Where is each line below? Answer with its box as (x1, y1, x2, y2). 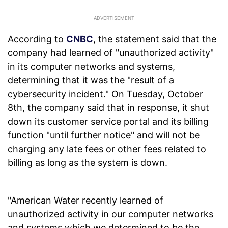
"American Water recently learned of (8, 195, 163, 206)
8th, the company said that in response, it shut (8, 102, 209, 113)
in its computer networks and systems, (8, 61, 175, 72)
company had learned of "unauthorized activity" (8, 47, 214, 59)
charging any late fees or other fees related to (8, 144, 206, 155)
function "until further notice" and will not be (8, 130, 200, 141)
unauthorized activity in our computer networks (8, 209, 213, 220)
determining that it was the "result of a (8, 75, 174, 86)
